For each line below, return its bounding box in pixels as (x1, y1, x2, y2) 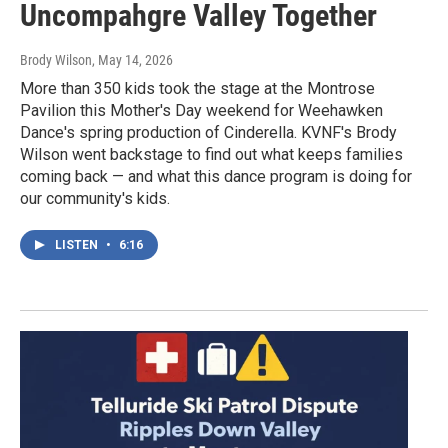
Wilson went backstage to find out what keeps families (20, 145, 403, 165)
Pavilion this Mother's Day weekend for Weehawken (20, 101, 383, 121)
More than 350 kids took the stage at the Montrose (20, 79, 375, 99)
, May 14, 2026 (92, 52, 173, 69)
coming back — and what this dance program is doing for (20, 167, 412, 187)
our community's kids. (20, 189, 170, 209)
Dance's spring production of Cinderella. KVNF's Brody (20, 123, 397, 143)
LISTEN (55, 238, 101, 253)
